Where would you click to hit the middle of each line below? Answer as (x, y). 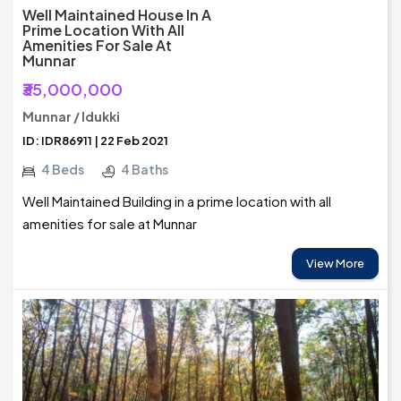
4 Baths (145, 170)
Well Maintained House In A (117, 15)
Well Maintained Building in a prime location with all (177, 201)
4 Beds (63, 170)
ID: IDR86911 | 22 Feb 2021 (95, 141)
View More (335, 264)
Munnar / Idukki (71, 117)
